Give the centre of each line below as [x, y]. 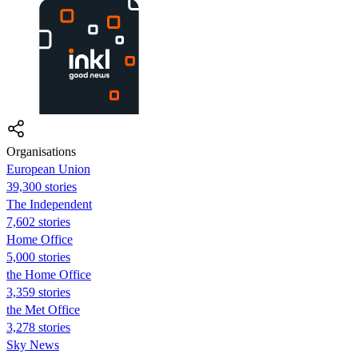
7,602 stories [38, 221]
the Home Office [49, 274]
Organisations [41, 151]
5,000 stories [38, 257]
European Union [48, 169]
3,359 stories [38, 292]
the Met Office [43, 309]
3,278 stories [38, 327]
